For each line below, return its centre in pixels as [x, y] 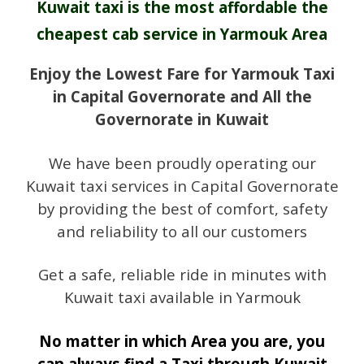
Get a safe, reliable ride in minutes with [182, 275]
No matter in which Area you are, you [182, 340]
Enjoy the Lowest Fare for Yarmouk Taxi [182, 74]
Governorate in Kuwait [182, 119]
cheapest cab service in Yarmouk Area [182, 34]
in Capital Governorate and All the [182, 97]
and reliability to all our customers [182, 231]
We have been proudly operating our [182, 162]
